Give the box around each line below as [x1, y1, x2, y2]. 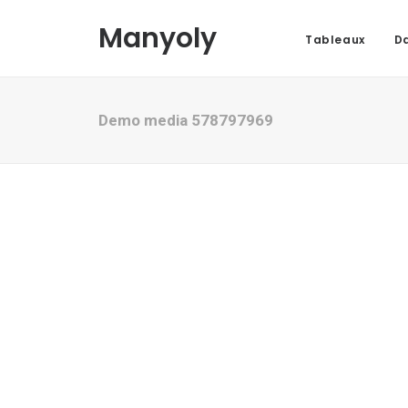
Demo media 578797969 [98, 111, 273, 129]
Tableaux [305, 32, 365, 47]
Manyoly [98, 19, 217, 57]
